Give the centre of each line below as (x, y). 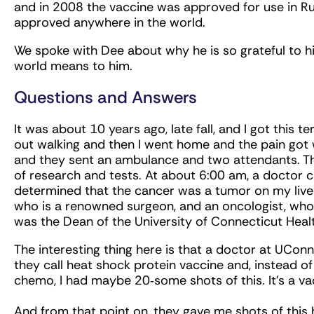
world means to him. (73, 66)
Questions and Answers (105, 97)
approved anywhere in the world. (110, 23)
